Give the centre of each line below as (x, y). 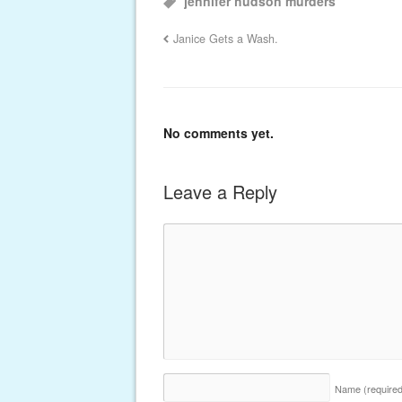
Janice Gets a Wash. (226, 38)
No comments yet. (218, 132)
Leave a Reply (220, 191)
